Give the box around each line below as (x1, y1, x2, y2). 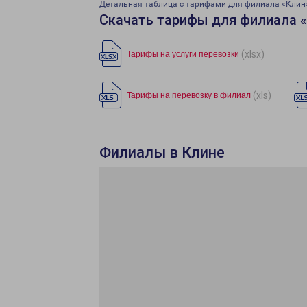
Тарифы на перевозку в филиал (127, 90, 251, 100)
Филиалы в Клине (99, 144, 225, 161)
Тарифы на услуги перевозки (127, 49, 239, 59)
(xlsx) (241, 48, 265, 60)
